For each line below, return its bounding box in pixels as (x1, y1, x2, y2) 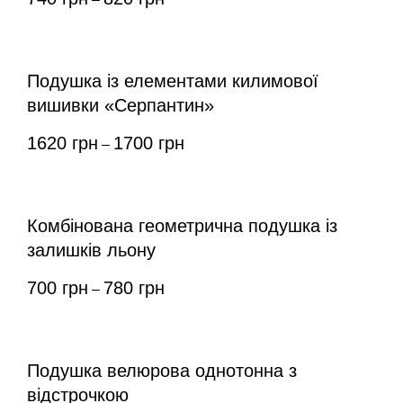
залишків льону (27, 240, 156, 261)
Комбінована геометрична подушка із (27, 216, 337, 237)
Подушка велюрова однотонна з (27, 361, 297, 381)
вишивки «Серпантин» (27, 95, 214, 116)
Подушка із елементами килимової (27, 71, 318, 92)
